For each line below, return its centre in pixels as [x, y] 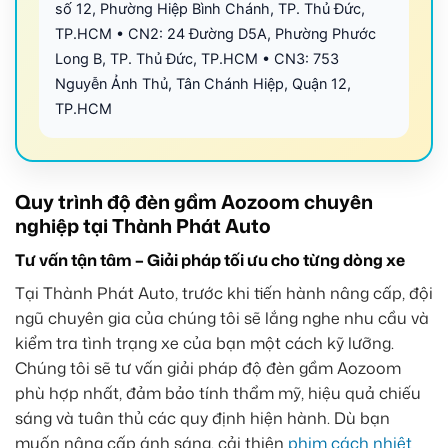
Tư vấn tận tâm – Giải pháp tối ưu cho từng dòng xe [210, 259]
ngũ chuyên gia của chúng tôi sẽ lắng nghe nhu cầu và [222, 317]
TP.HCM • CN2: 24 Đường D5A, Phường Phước [215, 34]
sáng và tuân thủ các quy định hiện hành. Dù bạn [202, 417]
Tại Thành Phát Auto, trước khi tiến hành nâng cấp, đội [224, 292]
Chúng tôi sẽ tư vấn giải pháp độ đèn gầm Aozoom [208, 367]
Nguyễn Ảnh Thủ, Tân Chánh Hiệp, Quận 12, [203, 84]
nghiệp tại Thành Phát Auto [143, 226]
